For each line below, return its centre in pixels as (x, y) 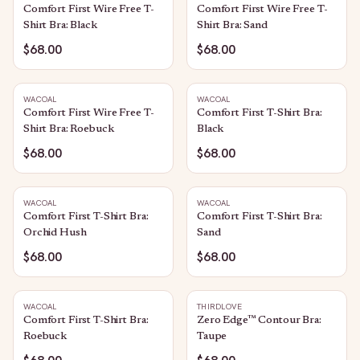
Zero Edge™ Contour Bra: (259, 321)
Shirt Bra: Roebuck (69, 129)
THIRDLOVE (220, 307)
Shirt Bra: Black (60, 26)
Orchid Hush (55, 233)
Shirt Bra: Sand (232, 26)
